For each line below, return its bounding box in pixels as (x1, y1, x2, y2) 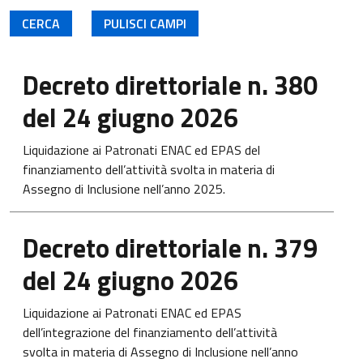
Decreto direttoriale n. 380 (23, 66, 318, 105)
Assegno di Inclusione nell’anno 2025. (23, 179, 225, 199)
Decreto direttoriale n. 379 (23, 228, 318, 267)
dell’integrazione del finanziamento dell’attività (23, 322, 277, 342)
